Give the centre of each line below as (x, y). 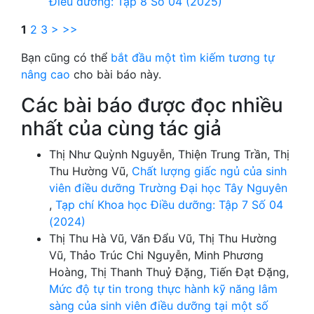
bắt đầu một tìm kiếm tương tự (193, 57)
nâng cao (46, 74)
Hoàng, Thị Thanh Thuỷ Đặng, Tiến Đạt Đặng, (169, 272)
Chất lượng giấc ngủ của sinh (209, 171)
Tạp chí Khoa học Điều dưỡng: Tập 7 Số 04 (169, 204)
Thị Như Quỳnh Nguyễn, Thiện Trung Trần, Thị (169, 154)
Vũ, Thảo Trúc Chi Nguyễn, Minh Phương (156, 255)
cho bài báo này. (116, 74)
